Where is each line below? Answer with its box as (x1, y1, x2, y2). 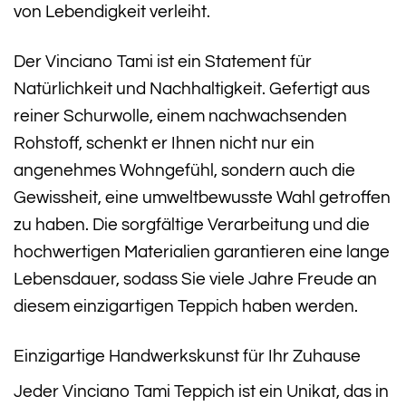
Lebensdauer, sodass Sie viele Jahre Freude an (14, 269, 377, 288)
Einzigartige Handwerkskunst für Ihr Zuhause (14, 346, 361, 365)
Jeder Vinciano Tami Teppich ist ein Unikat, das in (14, 382, 389, 401)
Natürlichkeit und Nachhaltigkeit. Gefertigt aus (14, 79, 370, 98)
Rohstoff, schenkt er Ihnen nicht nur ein (14, 133, 314, 152)
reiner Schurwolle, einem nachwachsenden (14, 106, 347, 125)
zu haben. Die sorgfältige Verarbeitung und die (14, 215, 370, 234)
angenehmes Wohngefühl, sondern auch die (14, 160, 355, 179)
